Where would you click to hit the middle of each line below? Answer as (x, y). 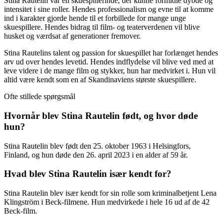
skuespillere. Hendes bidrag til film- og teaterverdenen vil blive (102, 27)
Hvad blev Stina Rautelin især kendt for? (88, 174)
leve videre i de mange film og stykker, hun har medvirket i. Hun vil (110, 71)
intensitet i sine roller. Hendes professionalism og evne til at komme (109, 9)
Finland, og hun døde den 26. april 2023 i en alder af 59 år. (96, 155)
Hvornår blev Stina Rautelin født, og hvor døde (101, 116)
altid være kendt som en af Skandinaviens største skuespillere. (100, 80)
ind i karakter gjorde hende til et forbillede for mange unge (95, 18)
